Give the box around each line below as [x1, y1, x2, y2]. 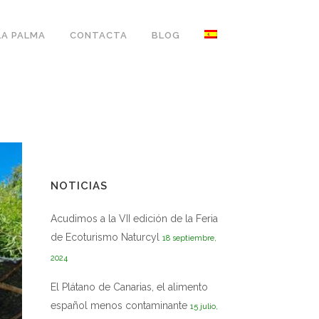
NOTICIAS [51, 179, 108, 192]
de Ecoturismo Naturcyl [51, 231, 159, 243]
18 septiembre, [162, 234, 216, 243]
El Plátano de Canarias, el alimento [51, 281, 208, 293]
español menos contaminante [51, 300, 187, 311]
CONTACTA [70, 30, 127, 41]
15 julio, [190, 302, 218, 311]
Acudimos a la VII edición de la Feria [51, 213, 218, 224]
